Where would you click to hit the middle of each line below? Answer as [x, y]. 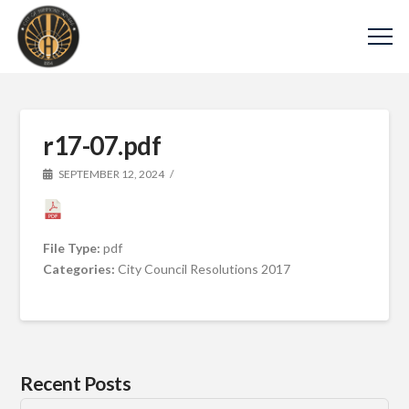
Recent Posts [76, 383]
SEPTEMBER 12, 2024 [111, 174]
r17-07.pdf [102, 145]
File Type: [73, 247]
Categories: [81, 268]
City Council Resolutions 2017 [204, 268]
